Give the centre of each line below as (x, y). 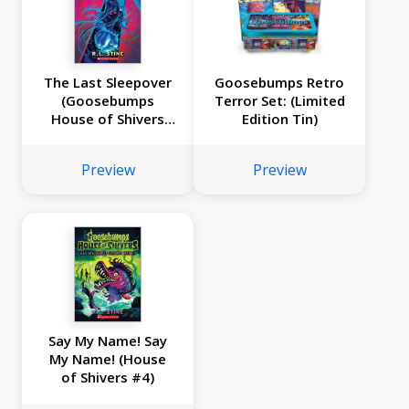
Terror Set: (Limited (279, 101)
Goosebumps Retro (279, 83)
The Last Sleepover (108, 83)
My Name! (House (108, 359)
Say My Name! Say (108, 341)
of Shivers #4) (108, 378)
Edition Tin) (279, 119)
